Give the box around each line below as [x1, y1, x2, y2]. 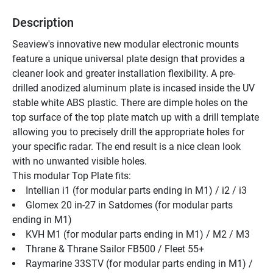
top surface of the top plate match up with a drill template [12, 111, 259, 123]
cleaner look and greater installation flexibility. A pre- [12, 67, 235, 79]
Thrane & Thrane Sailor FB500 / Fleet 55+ [26, 243, 204, 255]
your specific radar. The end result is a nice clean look [12, 140, 241, 152]
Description [12, 15, 74, 30]
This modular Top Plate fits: [12, 169, 133, 182]
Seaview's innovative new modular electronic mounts [12, 38, 239, 50]
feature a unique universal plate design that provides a [12, 52, 245, 65]
